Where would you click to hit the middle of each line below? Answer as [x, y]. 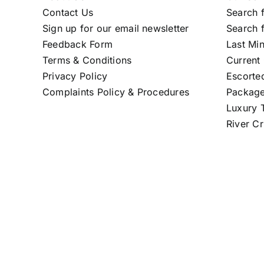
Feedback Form [77, 44]
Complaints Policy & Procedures [116, 92]
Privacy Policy [75, 76]
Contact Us [68, 13]
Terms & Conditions [87, 60]
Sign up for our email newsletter [115, 29]
